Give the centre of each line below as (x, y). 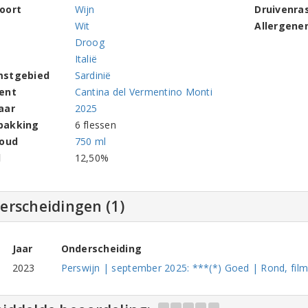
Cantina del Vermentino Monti (143, 92)
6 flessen (95, 125)
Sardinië (93, 75)
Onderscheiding (101, 249)
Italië (86, 59)
